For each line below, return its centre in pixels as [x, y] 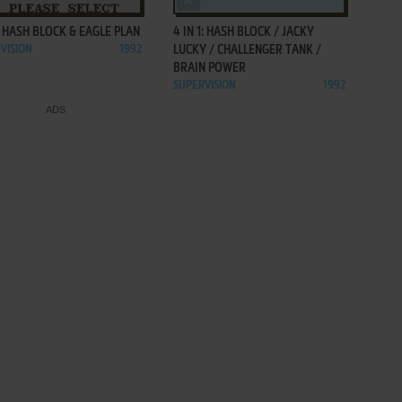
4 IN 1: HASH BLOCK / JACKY [244, 32]
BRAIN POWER [210, 68]
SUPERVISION [205, 86]
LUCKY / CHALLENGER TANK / [247, 50]
